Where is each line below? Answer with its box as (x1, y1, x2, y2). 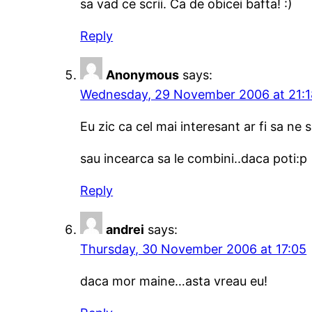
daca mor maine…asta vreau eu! (80, 274, 268, 289)
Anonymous (106, 68, 180, 83)
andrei (106, 222, 145, 237)
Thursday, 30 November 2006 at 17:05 (80, 242, 307, 257)
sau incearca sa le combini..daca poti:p (80, 151, 308, 166)
